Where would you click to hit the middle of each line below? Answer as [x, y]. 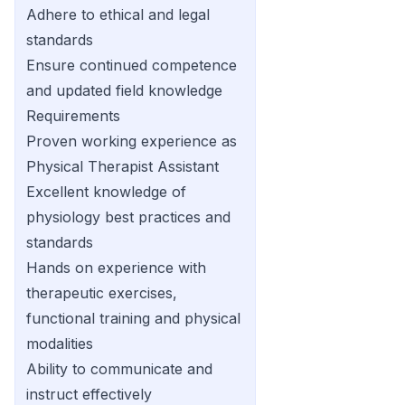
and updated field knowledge [124, 90]
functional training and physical [133, 318]
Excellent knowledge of [106, 192]
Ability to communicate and [119, 369]
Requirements [73, 116]
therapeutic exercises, [102, 293]
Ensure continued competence [132, 65]
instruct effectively [89, 394]
